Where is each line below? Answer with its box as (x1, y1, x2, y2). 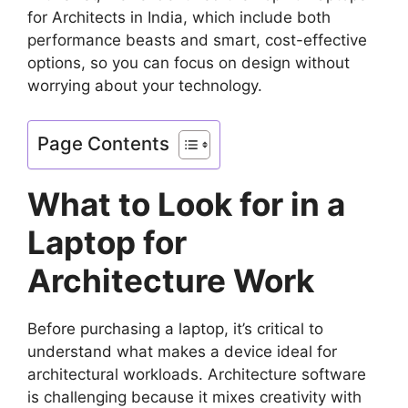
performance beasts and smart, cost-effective (27, 30, 367, 49)
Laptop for (27, 223, 187, 262)
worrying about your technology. (27, 76, 262, 95)
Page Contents (37, 132, 169, 156)
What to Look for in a (27, 185, 345, 224)
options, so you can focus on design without (27, 53, 350, 72)
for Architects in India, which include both (27, 7, 331, 26)
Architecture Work (27, 261, 314, 301)
